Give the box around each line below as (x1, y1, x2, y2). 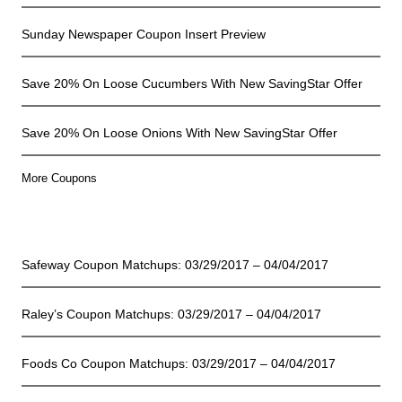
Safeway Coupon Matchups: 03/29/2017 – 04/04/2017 (22, 258, 328, 273)
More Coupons (22, 171, 97, 186)
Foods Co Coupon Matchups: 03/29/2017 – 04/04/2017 (22, 356, 336, 371)
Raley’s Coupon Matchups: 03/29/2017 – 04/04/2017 (22, 307, 321, 322)
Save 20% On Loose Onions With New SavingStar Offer (22, 126, 337, 141)
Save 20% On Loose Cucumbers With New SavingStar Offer (22, 76, 363, 92)
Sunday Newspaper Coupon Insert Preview (22, 27, 266, 42)
